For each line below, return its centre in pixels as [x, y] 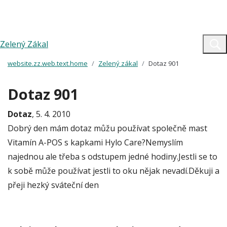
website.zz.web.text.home [48, 63]
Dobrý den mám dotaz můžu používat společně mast [107, 128]
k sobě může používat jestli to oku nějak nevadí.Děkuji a [113, 171]
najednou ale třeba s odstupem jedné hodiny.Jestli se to [112, 157]
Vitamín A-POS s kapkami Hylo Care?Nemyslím [95, 142]
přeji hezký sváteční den [53, 185]
